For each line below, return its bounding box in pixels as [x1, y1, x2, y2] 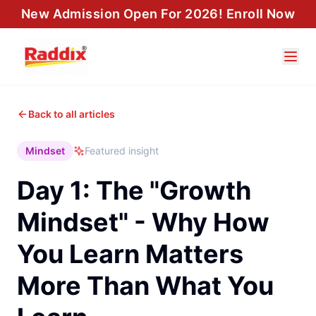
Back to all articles [28, 108, 115, 120]
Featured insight [85, 145, 159, 157]
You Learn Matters [17, 238, 243, 269]
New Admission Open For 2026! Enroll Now [20, 6, 296, 21]
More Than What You [17, 270, 274, 301]
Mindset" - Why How [17, 207, 269, 238]
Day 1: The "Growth [17, 175, 251, 206]
